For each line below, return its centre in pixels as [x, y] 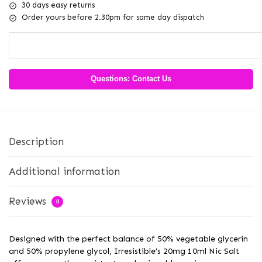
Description [36, 141]
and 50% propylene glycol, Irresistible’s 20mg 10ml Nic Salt [124, 251]
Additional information [64, 171]
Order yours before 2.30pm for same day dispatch [113, 18]
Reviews [29, 201]
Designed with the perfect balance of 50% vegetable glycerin [128, 239]
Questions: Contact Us [131, 79]
